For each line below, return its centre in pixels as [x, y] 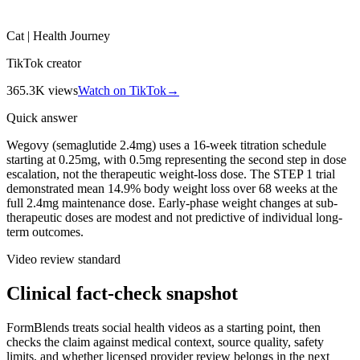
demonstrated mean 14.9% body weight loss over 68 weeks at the [172, 188]
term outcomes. [45, 231]
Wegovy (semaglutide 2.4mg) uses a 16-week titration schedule [166, 145]
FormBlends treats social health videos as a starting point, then [164, 327]
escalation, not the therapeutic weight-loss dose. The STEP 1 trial [171, 174]
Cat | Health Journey [58, 35]
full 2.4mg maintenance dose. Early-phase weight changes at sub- [172, 202]
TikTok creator [44, 63]
